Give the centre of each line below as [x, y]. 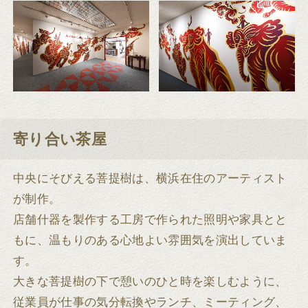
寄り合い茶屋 [60, 139]
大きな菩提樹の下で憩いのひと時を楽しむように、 [150, 282]
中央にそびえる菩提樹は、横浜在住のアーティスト [150, 179]
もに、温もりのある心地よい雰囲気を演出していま [150, 241]
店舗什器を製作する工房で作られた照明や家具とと [150, 220]
